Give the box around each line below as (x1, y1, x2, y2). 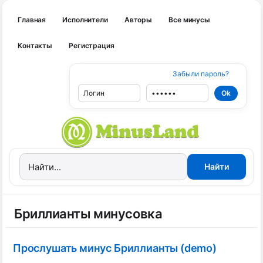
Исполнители (62, 15, 108, 24)
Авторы (124, 15, 153, 24)
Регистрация (69, 41, 114, 50)
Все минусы (168, 15, 210, 24)
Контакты (18, 41, 53, 50)
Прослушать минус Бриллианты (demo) (13, 242, 217, 254)
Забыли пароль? (173, 69, 229, 78)
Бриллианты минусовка (14, 206, 163, 221)
